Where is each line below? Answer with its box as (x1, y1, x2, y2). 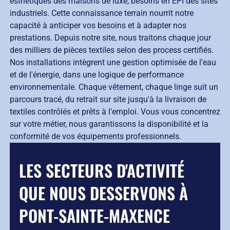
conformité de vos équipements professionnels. (9, 131, 181, 142)
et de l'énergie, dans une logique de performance (9, 70, 184, 80)
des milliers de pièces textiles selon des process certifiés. (9, 45, 214, 55)
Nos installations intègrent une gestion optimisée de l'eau (9, 57, 216, 68)
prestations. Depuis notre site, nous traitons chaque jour (9, 33, 211, 43)
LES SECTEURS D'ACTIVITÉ (19, 158, 185, 183)
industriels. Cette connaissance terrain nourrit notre (9, 8, 194, 18)
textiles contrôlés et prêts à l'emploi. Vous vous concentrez (9, 107, 220, 117)
